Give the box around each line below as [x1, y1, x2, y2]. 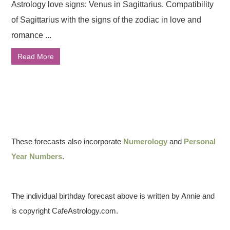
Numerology [123, 137, 168, 146]
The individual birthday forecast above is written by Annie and [11, 191, 215, 200]
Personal [184, 137, 216, 146]
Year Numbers [11, 152, 63, 161]
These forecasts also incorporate [11, 137, 124, 146]
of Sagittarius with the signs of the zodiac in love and [11, 15, 202, 24]
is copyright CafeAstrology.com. [11, 206, 119, 215]
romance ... [11, 31, 52, 40]
